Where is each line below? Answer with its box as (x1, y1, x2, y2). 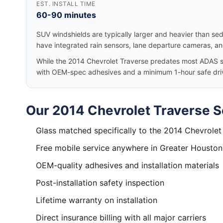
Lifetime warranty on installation (36, 195, 157, 205)
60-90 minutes (36, 10, 96, 20)
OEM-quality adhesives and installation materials (36, 160, 219, 170)
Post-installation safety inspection (36, 178, 164, 188)
